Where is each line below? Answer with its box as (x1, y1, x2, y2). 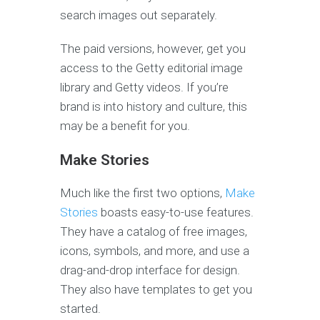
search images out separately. (60, 8, 217, 23)
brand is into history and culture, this (60, 99, 247, 114)
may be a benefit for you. (60, 119, 190, 134)
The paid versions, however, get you (60, 41, 246, 56)
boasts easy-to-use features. (98, 205, 254, 220)
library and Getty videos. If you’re (60, 80, 229, 95)
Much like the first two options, (60, 186, 225, 201)
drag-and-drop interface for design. (60, 263, 240, 278)
